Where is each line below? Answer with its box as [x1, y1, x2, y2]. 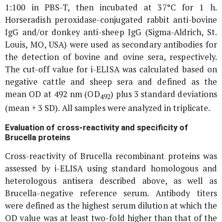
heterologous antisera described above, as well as [5, 175, 217, 186]
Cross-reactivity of [5, 150, 80, 162]
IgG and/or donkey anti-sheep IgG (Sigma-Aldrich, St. [5, 27, 217, 38]
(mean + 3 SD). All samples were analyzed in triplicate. [5, 102, 210, 113]
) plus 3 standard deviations [110, 89, 217, 100]
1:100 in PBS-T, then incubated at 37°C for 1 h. [5, 2, 217, 13]
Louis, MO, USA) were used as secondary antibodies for [5, 39, 217, 51]
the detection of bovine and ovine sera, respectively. [5, 52, 217, 63]
